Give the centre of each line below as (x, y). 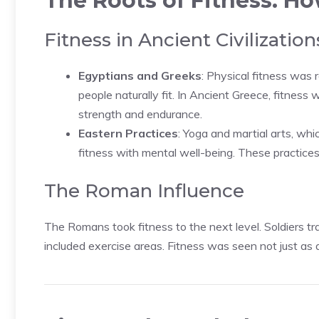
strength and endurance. (140, 114)
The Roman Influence (144, 191)
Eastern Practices (128, 133)
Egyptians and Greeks (140, 75)
